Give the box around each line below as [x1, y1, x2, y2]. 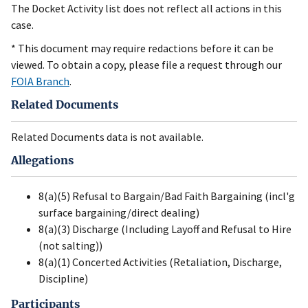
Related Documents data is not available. [11, 129, 203, 144]
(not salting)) [38, 239, 102, 253]
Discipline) [38, 272, 88, 286]
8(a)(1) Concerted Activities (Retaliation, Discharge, [38, 255, 282, 269]
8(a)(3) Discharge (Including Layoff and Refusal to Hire [38, 222, 291, 236]
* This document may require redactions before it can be [11, 41, 274, 56]
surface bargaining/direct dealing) [38, 206, 199, 220]
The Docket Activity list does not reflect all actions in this [11, 1, 282, 16]
